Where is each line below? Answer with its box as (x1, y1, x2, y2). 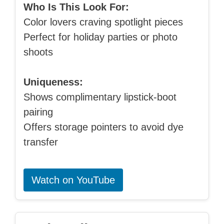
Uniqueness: (23, 76, 83, 87)
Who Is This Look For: (23, 1, 129, 12)
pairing (23, 106, 53, 117)
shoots (23, 46, 53, 57)
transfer (23, 136, 58, 147)
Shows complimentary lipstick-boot (23, 91, 176, 102)
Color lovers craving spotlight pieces (23, 16, 183, 27)
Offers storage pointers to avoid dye (23, 121, 183, 132)
